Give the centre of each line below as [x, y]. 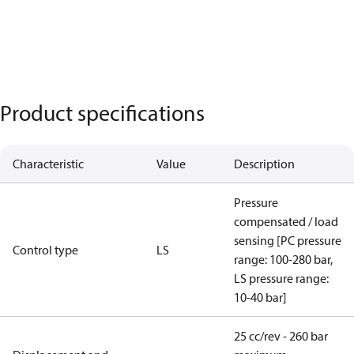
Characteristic [48, 164]
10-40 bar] [260, 297]
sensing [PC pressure [288, 240]
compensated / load [286, 221]
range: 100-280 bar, [283, 259]
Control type [45, 250]
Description [264, 164]
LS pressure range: [281, 278]
